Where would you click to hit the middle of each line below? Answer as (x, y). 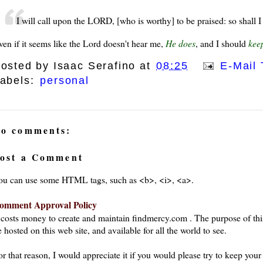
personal (65, 80)
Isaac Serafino (95, 65)
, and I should (222, 43)
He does (180, 43)
